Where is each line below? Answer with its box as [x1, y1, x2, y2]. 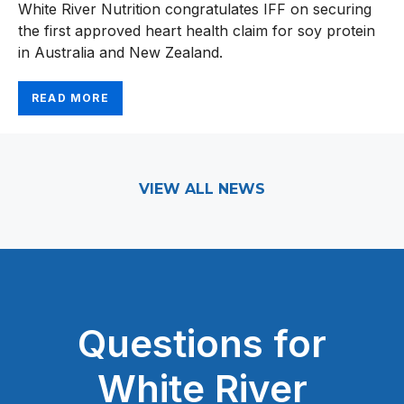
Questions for [78, 320, 326, 367]
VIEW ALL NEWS [139, 180, 265, 198]
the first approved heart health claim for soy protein [18, 22, 375, 41]
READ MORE [32, 91, 109, 106]
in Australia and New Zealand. [18, 43, 223, 62]
